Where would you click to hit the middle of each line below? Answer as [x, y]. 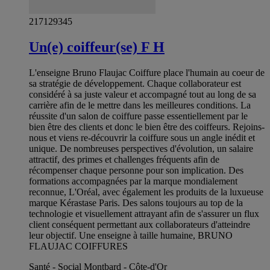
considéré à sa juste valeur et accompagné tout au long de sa [143, 95]
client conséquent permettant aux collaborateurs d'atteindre [140, 225]
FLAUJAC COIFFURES [78, 246]
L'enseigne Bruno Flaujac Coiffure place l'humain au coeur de [147, 73]
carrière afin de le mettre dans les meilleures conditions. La [140, 105]
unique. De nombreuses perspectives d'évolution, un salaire [141, 149]
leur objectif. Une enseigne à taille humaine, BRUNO [131, 236]
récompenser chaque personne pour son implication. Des [136, 171]
